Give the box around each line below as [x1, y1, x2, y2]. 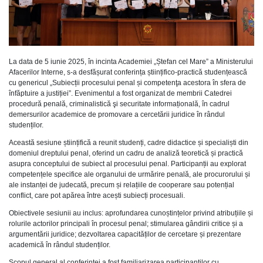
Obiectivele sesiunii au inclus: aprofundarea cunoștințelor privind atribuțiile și [9, 209, 253, 218]
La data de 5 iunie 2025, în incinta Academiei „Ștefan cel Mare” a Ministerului [9, 58, 253, 66]
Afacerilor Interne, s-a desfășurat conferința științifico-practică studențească [9, 68, 247, 77]
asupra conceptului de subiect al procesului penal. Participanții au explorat [9, 160, 246, 168]
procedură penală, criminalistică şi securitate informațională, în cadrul [9, 100, 230, 109]
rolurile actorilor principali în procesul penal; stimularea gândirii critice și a [9, 220, 243, 228]
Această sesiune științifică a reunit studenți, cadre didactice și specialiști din [9, 139, 248, 147]
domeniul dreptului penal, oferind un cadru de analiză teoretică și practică [9, 149, 243, 158]
